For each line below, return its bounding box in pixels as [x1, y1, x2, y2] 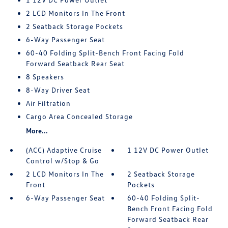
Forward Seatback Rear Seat [25, 59, 125, 68]
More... [25, 126, 48, 135]
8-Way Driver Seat [25, 85, 90, 94]
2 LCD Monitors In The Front [25, 9, 125, 17]
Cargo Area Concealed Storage [25, 112, 133, 121]
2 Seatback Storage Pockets [25, 22, 123, 31]
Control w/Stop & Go [25, 156, 99, 165]
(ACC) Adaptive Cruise [25, 146, 102, 154]
